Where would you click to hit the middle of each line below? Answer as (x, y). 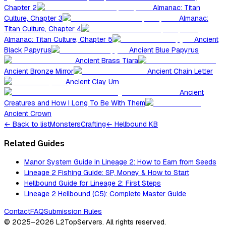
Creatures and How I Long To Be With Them (75, 103)
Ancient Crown (28, 114)
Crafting (93, 124)
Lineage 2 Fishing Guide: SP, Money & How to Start (107, 173)
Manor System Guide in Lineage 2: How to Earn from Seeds (120, 162)
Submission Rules (73, 212)
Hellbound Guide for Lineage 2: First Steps (93, 183)
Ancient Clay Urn (92, 82)
